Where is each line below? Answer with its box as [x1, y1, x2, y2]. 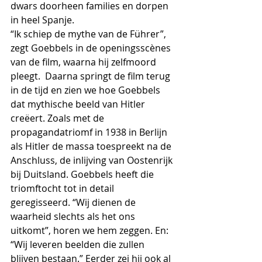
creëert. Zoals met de [11, 112, 106, 125]
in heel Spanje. [11, 13, 74, 26]
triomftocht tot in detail [11, 182, 116, 195]
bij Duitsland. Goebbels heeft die [11, 168, 156, 181]
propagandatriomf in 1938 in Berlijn [11, 126, 170, 139]
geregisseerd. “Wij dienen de [11, 196, 138, 209]
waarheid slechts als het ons [11, 210, 137, 223]
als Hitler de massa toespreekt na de [11, 140, 174, 153]
